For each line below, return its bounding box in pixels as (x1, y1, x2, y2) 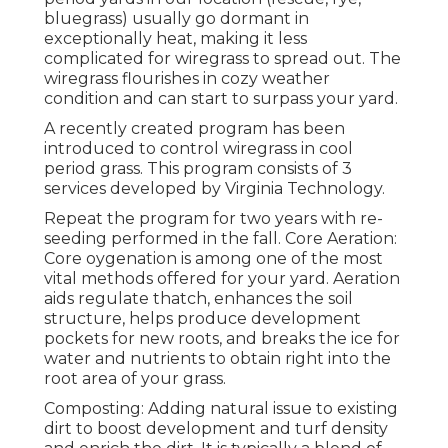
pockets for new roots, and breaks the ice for (44, 329, 400, 349)
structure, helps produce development (44, 309, 361, 329)
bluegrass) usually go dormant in (44, 9, 309, 29)
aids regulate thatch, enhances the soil (44, 289, 353, 309)
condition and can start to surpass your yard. (44, 89, 398, 109)
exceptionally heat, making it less (44, 29, 307, 49)
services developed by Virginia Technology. (44, 179, 385, 199)
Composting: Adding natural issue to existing (44, 399, 398, 419)
